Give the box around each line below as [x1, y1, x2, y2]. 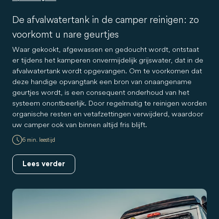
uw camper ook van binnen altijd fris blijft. [12, 120, 147, 130]
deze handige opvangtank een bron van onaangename [12, 77, 192, 87]
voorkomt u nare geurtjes [12, 28, 119, 41]
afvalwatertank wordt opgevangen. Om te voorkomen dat [12, 66, 202, 76]
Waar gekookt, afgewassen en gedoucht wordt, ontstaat [12, 44, 199, 54]
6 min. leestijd [22, 136, 55, 144]
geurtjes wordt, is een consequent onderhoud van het [12, 88, 189, 97]
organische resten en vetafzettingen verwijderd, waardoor [12, 109, 203, 119]
